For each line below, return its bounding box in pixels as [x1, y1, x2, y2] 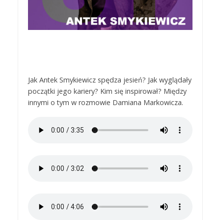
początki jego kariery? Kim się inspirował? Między [27, 86, 187, 96]
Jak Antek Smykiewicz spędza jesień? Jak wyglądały [27, 75, 192, 84]
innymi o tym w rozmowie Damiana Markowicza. [27, 98, 183, 107]
